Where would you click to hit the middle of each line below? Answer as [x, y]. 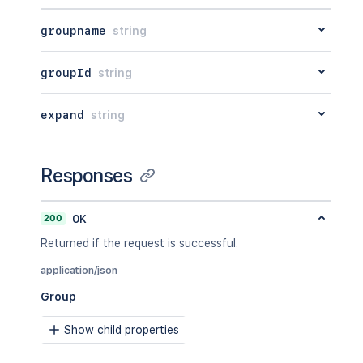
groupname [73, 30]
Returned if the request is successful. [139, 243]
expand [62, 115]
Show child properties [122, 330]
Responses [87, 175]
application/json [79, 271]
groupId [66, 73]
